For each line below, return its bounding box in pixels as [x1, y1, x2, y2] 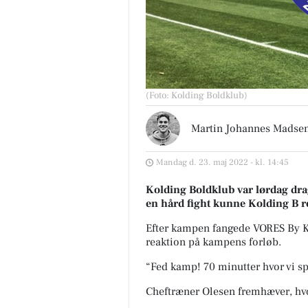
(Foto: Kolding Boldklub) [146, 89, 247, 102]
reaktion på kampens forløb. [146, 235, 281, 250]
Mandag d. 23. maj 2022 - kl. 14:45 [156, 157, 289, 168]
